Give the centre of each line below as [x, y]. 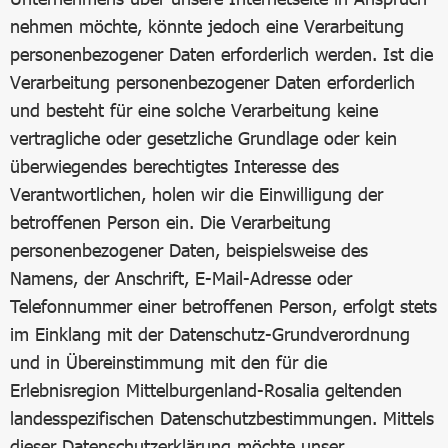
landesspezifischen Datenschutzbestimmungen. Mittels [222, 418]
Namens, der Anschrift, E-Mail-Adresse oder [181, 278]
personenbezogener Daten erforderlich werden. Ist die [221, 54]
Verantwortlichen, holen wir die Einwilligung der [196, 194]
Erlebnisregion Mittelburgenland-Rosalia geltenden [206, 390]
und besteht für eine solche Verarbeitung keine [194, 110]
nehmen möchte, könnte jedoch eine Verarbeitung [207, 26]
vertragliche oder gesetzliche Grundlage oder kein [203, 138]
